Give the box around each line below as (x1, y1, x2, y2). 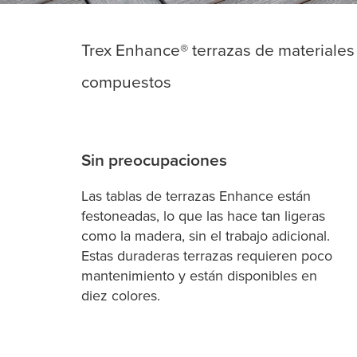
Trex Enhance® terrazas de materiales (81, 37, 355, 62)
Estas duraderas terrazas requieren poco (81, 245, 332, 266)
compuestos (81, 69, 171, 94)
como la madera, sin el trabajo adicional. (81, 225, 330, 246)
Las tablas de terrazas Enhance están (81, 185, 311, 206)
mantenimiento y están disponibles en (81, 265, 317, 286)
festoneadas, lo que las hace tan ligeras (81, 205, 325, 226)
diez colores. (81, 284, 160, 306)
